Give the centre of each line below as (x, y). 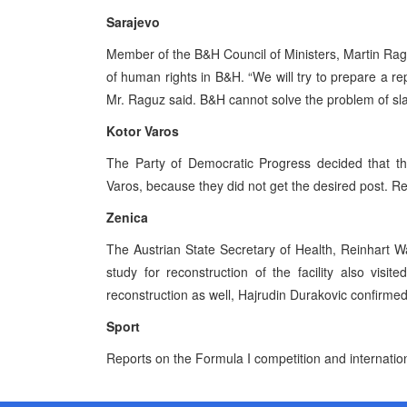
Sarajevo (133, 22)
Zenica (127, 217)
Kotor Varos (143, 131)
